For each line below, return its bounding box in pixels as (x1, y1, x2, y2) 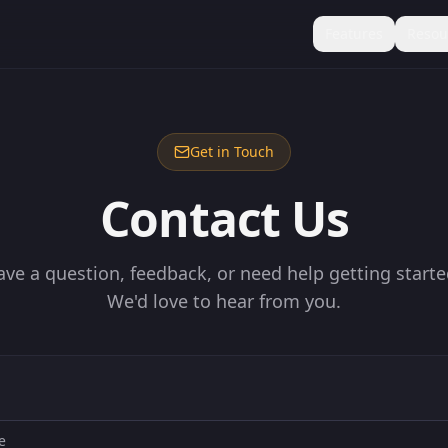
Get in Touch (190, 142, 274, 161)
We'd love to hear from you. (107, 289, 341, 313)
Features (325, 24, 383, 43)
